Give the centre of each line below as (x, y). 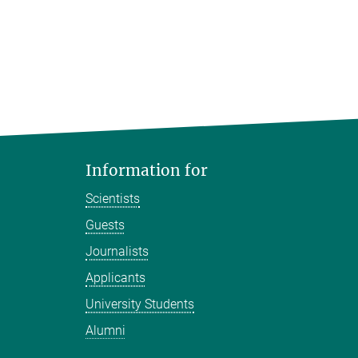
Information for (147, 171)
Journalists (117, 252)
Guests (105, 225)
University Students (140, 304)
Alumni (105, 331)
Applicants (115, 278)
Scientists (113, 199)
